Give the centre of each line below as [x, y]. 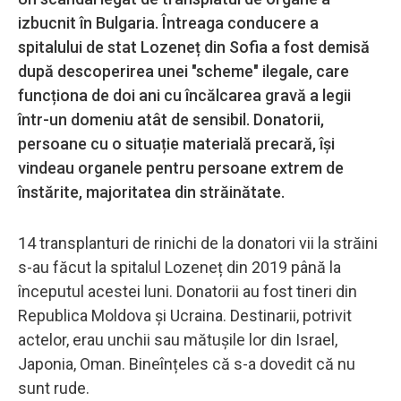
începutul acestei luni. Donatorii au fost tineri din [188, 291]
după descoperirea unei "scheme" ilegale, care [183, 71]
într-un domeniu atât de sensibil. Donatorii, [171, 119]
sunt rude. [54, 388]
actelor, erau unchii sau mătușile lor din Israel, [178, 339]
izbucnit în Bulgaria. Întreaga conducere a [168, 22]
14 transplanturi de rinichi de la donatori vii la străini [198, 243]
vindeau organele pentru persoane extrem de [181, 167]
